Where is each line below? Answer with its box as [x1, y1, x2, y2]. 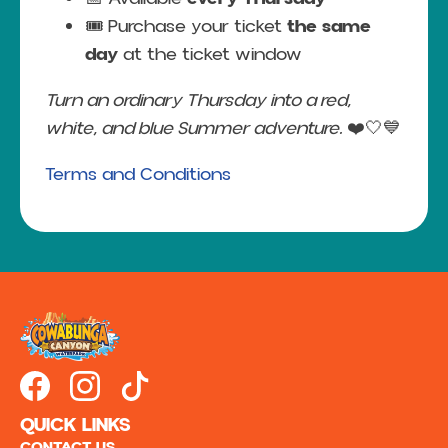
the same [287, 14, 371, 39]
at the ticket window [118, 42, 302, 67]
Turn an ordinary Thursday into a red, [45, 88, 351, 113]
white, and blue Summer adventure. [45, 116, 342, 141]
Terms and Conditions [45, 162, 231, 187]
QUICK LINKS [20, 411, 131, 440]
